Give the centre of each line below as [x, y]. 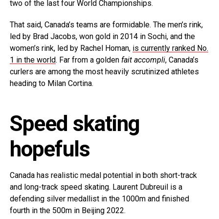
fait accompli [143, 60]
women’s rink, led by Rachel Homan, [71, 48]
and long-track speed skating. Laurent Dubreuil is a [96, 187]
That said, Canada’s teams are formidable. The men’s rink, [106, 25]
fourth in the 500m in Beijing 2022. [68, 211]
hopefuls [50, 149]
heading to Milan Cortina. [52, 84]
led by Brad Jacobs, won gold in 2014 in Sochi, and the [102, 37]
